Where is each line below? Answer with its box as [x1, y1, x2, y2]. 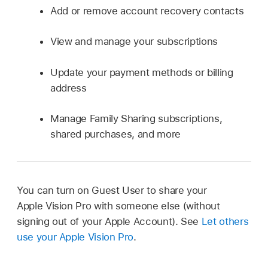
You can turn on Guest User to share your [17, 184, 207, 197]
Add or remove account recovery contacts [50, 4, 244, 17]
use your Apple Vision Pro [17, 231, 134, 243]
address [50, 81, 87, 94]
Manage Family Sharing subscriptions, [50, 112, 223, 125]
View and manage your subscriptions [50, 35, 218, 48]
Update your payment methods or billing [50, 66, 233, 78]
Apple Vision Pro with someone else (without [17, 200, 220, 212]
